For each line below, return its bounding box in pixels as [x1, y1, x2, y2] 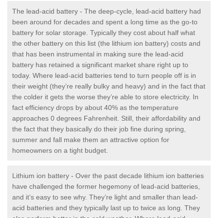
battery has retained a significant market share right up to [12, 61, 188, 69]
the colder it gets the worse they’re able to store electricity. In [12, 93, 199, 101]
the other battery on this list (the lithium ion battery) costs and [12, 39, 200, 48]
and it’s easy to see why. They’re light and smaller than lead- [12, 193, 198, 201]
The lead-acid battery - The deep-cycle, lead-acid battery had [12, 7, 201, 16]
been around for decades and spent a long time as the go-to [12, 18, 198, 26]
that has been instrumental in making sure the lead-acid [12, 50, 183, 58]
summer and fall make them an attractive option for [12, 136, 169, 144]
